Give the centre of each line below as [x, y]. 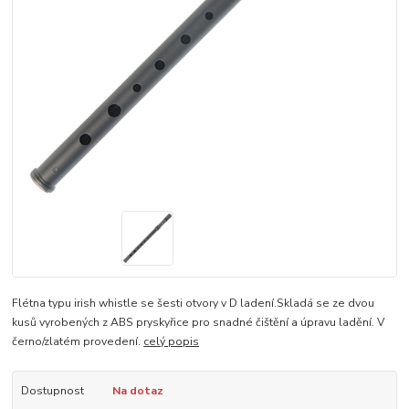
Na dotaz [137, 390]
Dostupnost [52, 390]
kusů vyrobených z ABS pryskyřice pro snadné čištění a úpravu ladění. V [199, 322]
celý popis [172, 341]
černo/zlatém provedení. [78, 341]
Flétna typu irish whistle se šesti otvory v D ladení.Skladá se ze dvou [194, 303]
